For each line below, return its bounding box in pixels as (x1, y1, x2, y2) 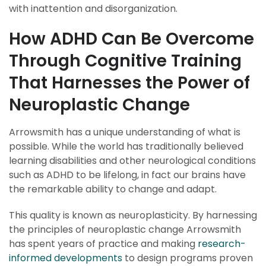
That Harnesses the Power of (9, 71, 250, 94)
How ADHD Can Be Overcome (9, 27, 254, 50)
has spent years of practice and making (9, 237, 198, 251)
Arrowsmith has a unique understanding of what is (9, 125, 240, 139)
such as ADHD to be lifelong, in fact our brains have (9, 168, 246, 182)
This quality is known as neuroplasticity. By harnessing (9, 208, 257, 222)
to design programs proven (122, 251, 253, 265)
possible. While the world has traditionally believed (9, 140, 243, 153)
